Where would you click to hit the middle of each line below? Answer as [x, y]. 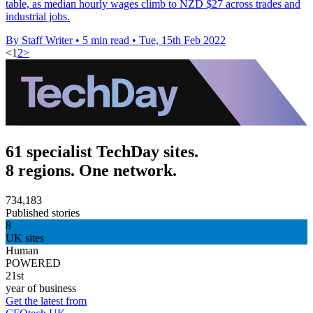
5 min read [106, 40]
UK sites [25, 238]
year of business [41, 288]
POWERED [33, 263]
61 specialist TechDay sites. [102, 151]
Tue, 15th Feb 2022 [182, 40]
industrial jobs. [38, 16]
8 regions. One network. [91, 170]
